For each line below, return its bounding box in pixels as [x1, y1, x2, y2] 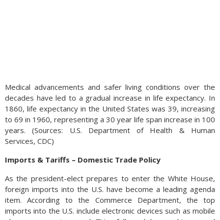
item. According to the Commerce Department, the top [5, 195, 215, 205]
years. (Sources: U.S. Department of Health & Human [5, 125, 215, 135]
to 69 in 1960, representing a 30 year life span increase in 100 [5, 114, 215, 124]
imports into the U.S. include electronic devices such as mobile [5, 206, 215, 216]
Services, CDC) [5, 136, 54, 146]
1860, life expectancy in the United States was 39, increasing [5, 104, 215, 113]
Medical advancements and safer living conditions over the [5, 82, 215, 92]
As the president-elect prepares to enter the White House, [5, 173, 215, 183]
